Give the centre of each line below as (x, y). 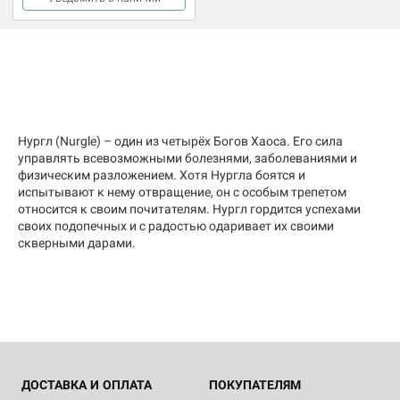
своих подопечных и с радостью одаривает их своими (176, 225)
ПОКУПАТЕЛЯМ (255, 384)
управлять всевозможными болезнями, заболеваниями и (187, 158)
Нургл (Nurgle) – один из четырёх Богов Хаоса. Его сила (180, 141)
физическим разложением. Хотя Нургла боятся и (162, 175)
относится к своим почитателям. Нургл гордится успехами (189, 208)
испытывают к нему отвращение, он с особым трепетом (182, 192)
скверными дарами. (77, 242)
